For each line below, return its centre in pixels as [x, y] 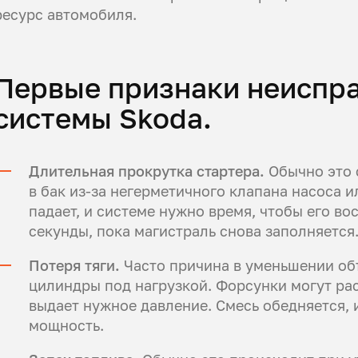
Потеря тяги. [74, 265]
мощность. [66, 325]
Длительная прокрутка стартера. [147, 171]
